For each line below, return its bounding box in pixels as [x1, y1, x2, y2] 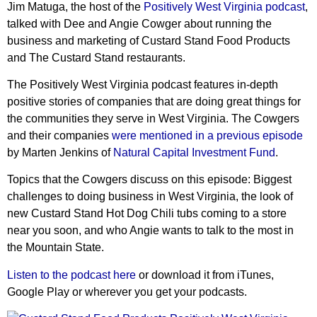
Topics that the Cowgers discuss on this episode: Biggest [7, 173, 292, 186]
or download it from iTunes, [136, 268, 274, 281]
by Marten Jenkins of [7, 146, 113, 158]
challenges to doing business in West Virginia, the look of [7, 190, 293, 203]
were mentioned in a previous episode [112, 129, 303, 142]
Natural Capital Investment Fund [113, 146, 275, 158]
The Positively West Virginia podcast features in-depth [7, 78, 278, 91]
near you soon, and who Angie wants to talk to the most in [7, 224, 294, 237]
